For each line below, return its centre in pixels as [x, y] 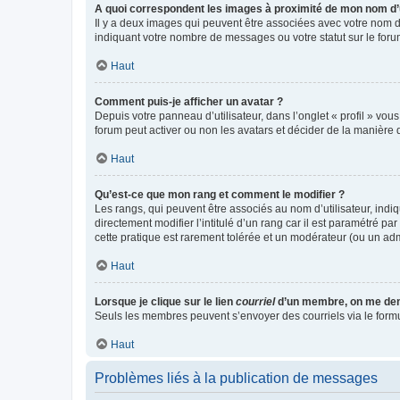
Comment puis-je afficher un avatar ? [189, 101]
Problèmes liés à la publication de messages [236, 378]
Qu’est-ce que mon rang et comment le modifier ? [220, 194]
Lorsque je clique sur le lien [165, 301]
